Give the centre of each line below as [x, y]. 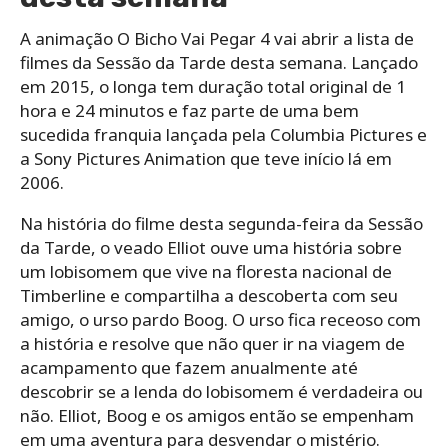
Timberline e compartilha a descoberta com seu [209, 295]
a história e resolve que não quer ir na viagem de [212, 343]
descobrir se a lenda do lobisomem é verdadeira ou [221, 391]
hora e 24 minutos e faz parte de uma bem [189, 110]
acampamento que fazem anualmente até [189, 367]
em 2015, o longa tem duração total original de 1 [213, 86]
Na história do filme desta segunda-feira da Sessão [221, 223]
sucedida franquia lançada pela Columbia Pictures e [223, 134]
